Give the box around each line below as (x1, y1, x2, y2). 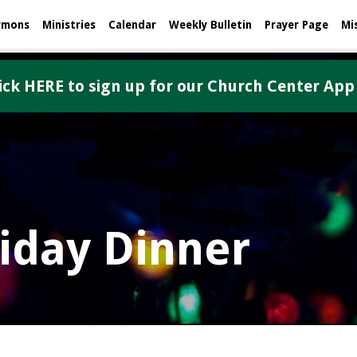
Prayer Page (265, 18, 328, 31)
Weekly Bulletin (169, 18, 252, 31)
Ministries (42, 18, 96, 31)
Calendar (108, 18, 156, 31)
